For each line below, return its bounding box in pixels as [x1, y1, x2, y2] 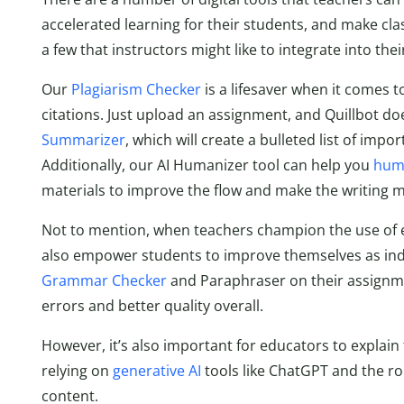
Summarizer [41, 129, 125, 150]
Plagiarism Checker [71, 78, 201, 99]
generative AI [113, 360, 201, 381]
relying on [41, 360, 113, 381]
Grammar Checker [41, 270, 167, 290]
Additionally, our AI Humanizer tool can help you [41, 154, 373, 175]
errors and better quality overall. [41, 295, 263, 316]
